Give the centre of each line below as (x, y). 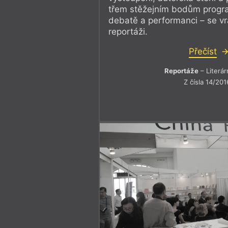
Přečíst (203, 52)
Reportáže (182, 71)
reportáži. (128, 32)
